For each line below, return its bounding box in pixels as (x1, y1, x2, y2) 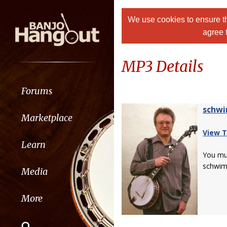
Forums (21, 85, 53, 97)
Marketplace (21, 111, 72, 124)
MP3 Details (122, 57, 204, 76)
